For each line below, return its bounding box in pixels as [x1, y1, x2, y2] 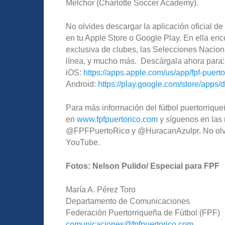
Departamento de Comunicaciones [66, 196, 190, 205]
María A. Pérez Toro [66, 185, 136, 194]
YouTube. [66, 138, 100, 147]
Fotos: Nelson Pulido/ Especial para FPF [66, 161, 219, 170]
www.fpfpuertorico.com [77, 115, 158, 124]
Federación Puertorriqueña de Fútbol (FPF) [66, 208, 220, 217]
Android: [66, 79, 98, 88]
